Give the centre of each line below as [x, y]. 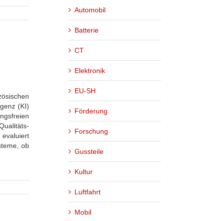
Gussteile [89, 151]
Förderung [91, 111]
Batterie [87, 30]
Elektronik [90, 70]
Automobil [90, 10]
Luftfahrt [88, 192]
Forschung [91, 131]
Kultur [84, 171]
